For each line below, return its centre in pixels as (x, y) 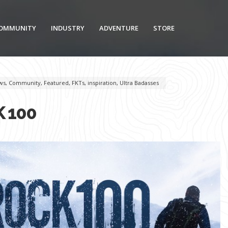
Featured (56, 82)
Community (25, 82)
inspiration (102, 82)
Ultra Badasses (139, 82)
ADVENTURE (119, 28)
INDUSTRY (68, 28)
